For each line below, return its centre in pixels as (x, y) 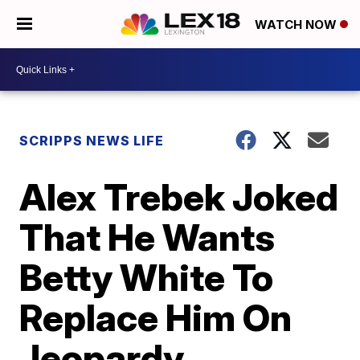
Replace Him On (156, 317)
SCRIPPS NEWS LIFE (92, 141)
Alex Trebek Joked (179, 197)
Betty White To (147, 277)
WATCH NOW (297, 25)
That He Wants (147, 237)
